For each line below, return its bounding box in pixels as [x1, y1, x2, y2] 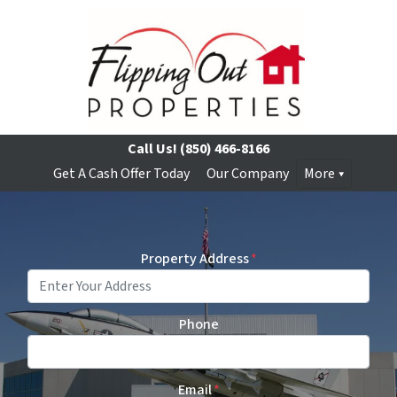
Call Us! [128, 139, 177, 159]
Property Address [140, 249, 249, 269]
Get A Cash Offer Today [52, 164, 190, 183]
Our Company [206, 164, 289, 183]
